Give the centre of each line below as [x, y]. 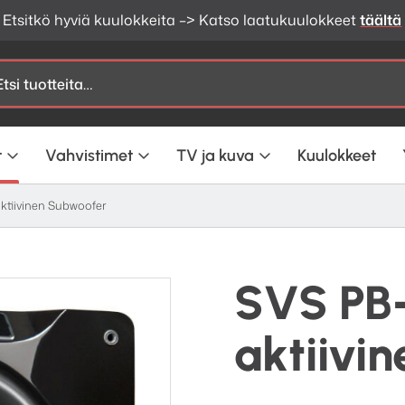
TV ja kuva [215, 156]
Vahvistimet [89, 156]
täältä [381, 20]
